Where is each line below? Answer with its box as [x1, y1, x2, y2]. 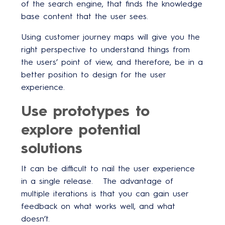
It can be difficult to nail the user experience [21, 163, 195, 173]
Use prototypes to [21, 101, 150, 120]
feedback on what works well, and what [21, 201, 175, 211]
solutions [21, 139, 82, 157]
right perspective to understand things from [21, 44, 190, 54]
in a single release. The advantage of [21, 176, 173, 186]
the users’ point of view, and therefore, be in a [21, 57, 203, 67]
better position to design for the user [21, 69, 166, 79]
